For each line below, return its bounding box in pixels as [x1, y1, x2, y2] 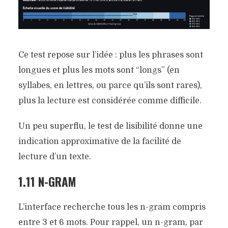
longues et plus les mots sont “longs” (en [18, 66, 180, 75]
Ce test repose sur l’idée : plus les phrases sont [18, 50, 203, 60]
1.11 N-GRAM [18, 173, 76, 191]
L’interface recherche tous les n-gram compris [18, 203, 206, 212]
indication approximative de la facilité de [18, 137, 181, 147]
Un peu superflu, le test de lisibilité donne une [18, 122, 203, 131]
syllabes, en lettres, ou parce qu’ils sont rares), [18, 81, 202, 91]
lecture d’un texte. [18, 152, 91, 162]
